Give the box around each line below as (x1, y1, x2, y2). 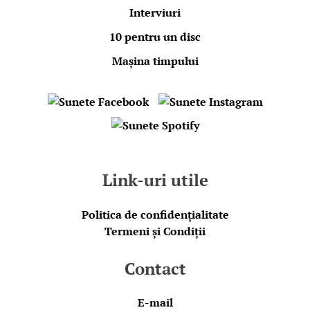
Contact (124, 257, 186, 280)
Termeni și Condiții (104, 223, 206, 239)
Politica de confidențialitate (81, 206, 229, 222)
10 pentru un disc (109, 28, 201, 44)
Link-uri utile (102, 168, 208, 191)
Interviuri (129, 4, 181, 20)
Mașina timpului (111, 53, 199, 69)
